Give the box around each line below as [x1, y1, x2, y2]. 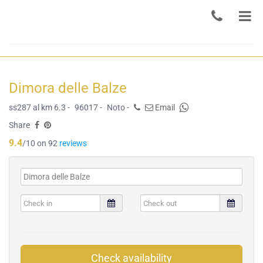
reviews [59, 139, 87, 148]
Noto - [107, 103, 129, 112]
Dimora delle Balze [9, 80, 127, 96]
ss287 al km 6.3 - [9, 103, 70, 112]
